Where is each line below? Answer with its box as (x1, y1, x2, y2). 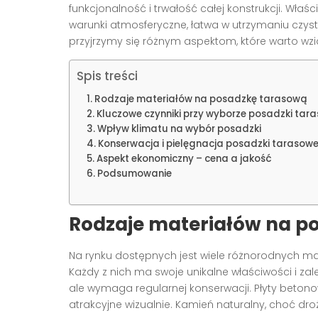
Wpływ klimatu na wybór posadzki (97, 122, 261, 136)
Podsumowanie (97, 167, 172, 181)
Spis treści (77, 67, 138, 85)
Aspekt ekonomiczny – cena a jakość (96, 152, 272, 166)
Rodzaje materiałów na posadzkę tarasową (94, 92, 307, 106)
